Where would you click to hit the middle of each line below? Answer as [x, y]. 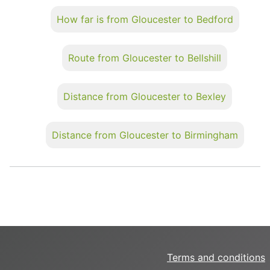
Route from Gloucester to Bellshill [145, 58]
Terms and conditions [216, 257]
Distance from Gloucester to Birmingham [145, 135]
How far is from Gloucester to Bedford [145, 19]
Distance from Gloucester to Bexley [145, 96]
